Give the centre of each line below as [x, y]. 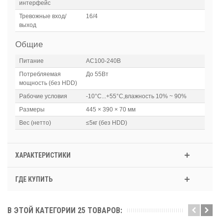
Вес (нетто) [35, 123]
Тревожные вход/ [42, 16]
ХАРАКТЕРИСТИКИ [43, 155]
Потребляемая [40, 74]
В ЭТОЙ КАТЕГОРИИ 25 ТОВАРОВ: [65, 211]
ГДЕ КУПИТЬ [34, 179]
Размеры [32, 110]
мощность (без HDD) [48, 83]
